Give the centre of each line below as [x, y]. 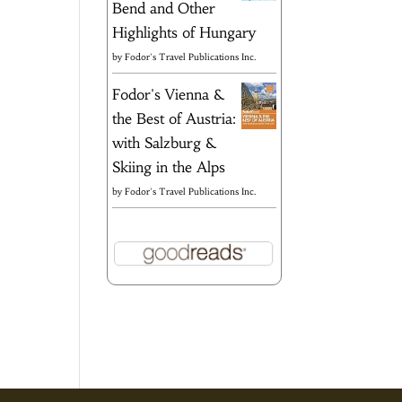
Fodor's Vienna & [168, 94]
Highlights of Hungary [184, 32]
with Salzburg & [164, 142]
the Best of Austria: [175, 118]
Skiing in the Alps [169, 166]
